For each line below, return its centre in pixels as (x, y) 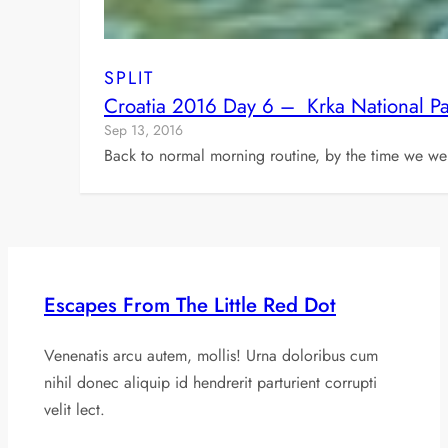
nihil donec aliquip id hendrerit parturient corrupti (210, 382)
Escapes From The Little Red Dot (190, 304)
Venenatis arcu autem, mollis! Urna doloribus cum (211, 355)
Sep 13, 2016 (143, 130)
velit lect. (74, 409)
